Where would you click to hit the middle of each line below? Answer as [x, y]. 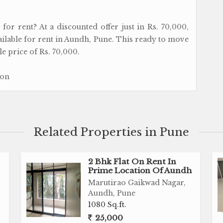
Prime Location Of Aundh [140, 170]
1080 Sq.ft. [108, 205]
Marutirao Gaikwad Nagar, [137, 183]
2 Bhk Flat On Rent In [132, 162]
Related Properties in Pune [111, 132]
